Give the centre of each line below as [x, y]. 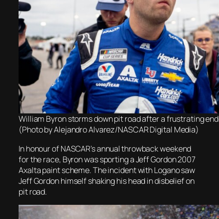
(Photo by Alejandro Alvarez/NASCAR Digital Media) [109, 130]
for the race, [41, 159]
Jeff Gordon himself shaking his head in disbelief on [107, 181]
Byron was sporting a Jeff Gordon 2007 [129, 159]
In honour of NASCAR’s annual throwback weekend [105, 148]
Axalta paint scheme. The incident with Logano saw [107, 170]
